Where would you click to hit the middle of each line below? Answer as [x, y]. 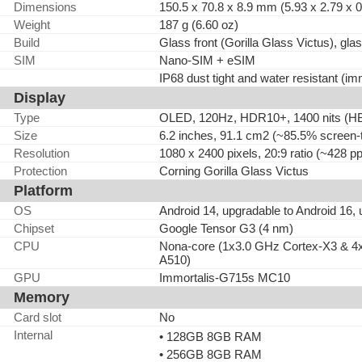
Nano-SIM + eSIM [207, 60]
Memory [42, 297]
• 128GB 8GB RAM [210, 337]
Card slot [38, 317]
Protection [40, 171]
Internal [33, 335]
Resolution [42, 153]
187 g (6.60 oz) [199, 25]
